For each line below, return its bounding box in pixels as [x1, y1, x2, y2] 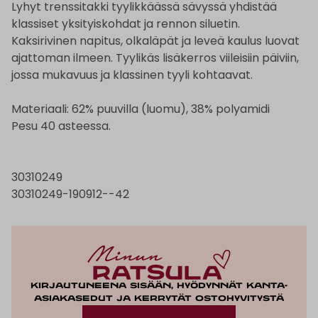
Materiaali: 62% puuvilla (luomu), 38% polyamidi [11, 101, 270, 118]
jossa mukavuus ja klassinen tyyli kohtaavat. [11, 67, 253, 84]
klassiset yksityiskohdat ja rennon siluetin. [11, 16, 240, 33]
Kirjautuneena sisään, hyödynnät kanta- [31, 283, 287, 290]
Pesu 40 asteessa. [11, 118, 111, 135]
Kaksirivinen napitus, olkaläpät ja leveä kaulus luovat [11, 33, 300, 50]
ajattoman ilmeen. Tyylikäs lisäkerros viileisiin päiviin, [11, 50, 299, 67]
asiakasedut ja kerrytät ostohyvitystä [34, 295, 284, 303]
